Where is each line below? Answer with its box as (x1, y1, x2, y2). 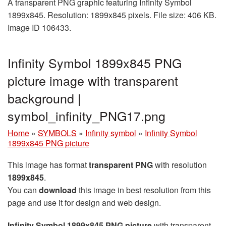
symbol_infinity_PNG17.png (8, 106, 165, 125)
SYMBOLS (38, 127, 77, 139)
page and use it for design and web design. (8, 197, 161, 209)
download (39, 184, 77, 196)
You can (8, 184, 39, 196)
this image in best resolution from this (77, 184, 211, 196)
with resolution (153, 159, 207, 171)
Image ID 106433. (8, 22, 71, 34)
